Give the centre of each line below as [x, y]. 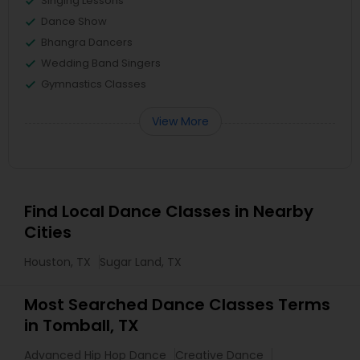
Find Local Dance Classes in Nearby [169, 211]
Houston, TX [57, 262]
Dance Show [74, 21]
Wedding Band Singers [101, 63]
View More [180, 121]
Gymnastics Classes [94, 84]
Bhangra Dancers [87, 42]
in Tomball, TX [82, 325]
